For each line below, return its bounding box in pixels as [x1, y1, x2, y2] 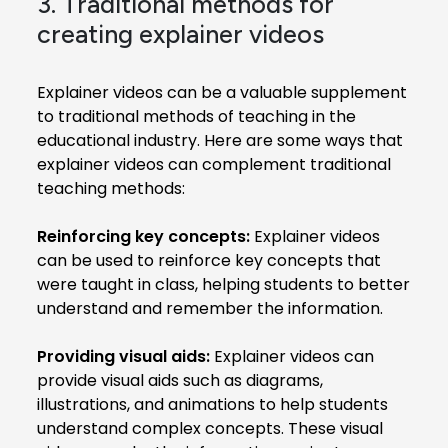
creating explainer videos [37, 18, 324, 49]
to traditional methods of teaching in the [37, 104, 356, 128]
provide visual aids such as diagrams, [37, 368, 323, 392]
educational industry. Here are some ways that [37, 128, 403, 152]
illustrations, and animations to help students [37, 392, 388, 416]
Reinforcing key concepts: [37, 224, 250, 248]
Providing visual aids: [37, 344, 210, 368]
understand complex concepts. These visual [37, 416, 383, 440]
